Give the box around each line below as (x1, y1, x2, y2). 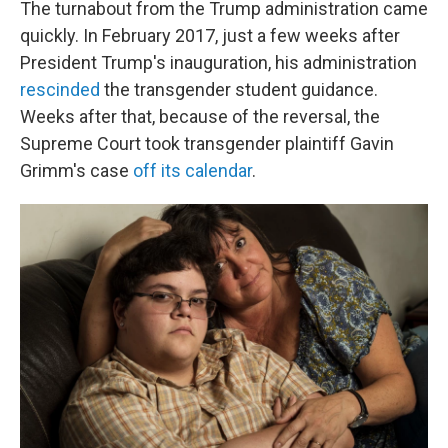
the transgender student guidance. (100, 79, 378, 101)
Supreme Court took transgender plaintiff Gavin (20, 133, 394, 155)
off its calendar (133, 160, 252, 182)
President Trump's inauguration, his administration (20, 52, 417, 74)
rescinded (20, 79, 100, 101)
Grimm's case (20, 160, 133, 182)
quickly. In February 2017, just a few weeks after (20, 25, 400, 47)
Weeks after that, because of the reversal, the (20, 106, 380, 128)
